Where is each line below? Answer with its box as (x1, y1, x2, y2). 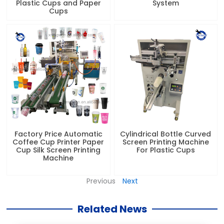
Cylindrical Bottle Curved (120, 128, 211, 139)
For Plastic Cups (136, 144, 195, 155)
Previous (86, 175, 115, 186)
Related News (77, 201, 147, 216)
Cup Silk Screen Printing (16, 144, 101, 155)
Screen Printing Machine (122, 136, 209, 147)
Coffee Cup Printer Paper (12, 136, 104, 147)
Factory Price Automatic (14, 128, 102, 139)
